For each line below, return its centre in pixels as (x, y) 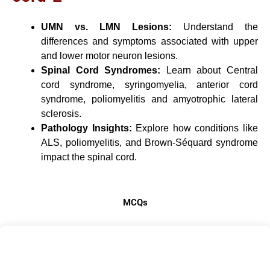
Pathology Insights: (86, 128)
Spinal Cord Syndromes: (101, 71)
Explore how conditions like (195, 128)
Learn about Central (209, 71)
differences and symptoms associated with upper (149, 42)
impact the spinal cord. (89, 157)
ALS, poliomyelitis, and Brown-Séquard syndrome (149, 143)
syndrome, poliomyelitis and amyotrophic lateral (149, 99)
